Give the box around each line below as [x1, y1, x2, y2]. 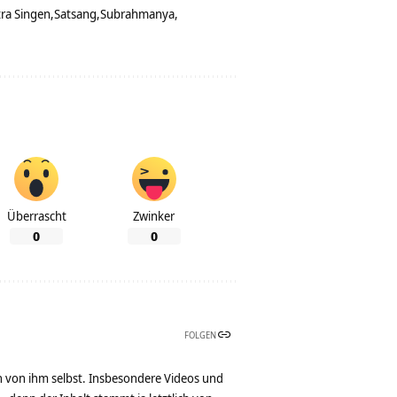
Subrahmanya [100, 5, 175, 23]
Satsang [54, 5, 97, 23]
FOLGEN [184, 329, 216, 342]
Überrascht [6, 207, 66, 225]
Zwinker [133, 207, 175, 225]
